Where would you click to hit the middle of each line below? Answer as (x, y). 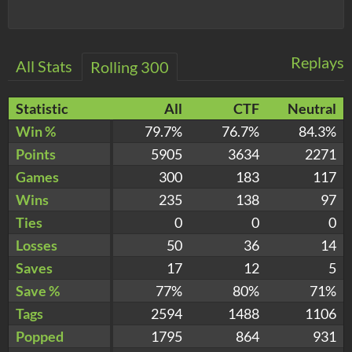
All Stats (44, 66)
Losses (37, 245)
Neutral (312, 108)
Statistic (42, 108)
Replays (317, 62)
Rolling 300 (130, 66)
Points (36, 154)
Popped (40, 336)
